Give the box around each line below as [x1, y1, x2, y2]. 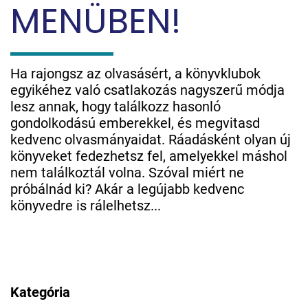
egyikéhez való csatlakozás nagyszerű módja [10, 81, 285, 98]
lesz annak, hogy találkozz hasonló [10, 98, 221, 115]
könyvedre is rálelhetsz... [10, 197, 161, 214]
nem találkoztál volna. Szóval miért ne [10, 164, 244, 181]
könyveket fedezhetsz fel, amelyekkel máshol [10, 147, 287, 164]
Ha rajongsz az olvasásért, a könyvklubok [10, 65, 261, 82]
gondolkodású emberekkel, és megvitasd [10, 114, 260, 131]
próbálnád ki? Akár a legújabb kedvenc [10, 180, 244, 197]
